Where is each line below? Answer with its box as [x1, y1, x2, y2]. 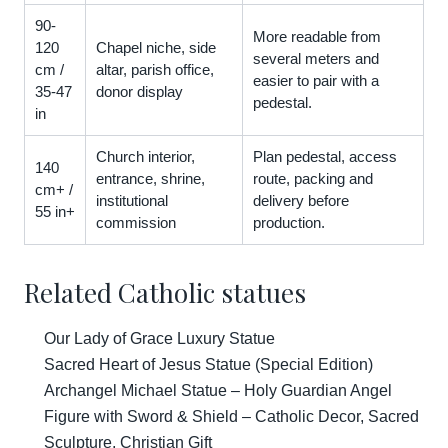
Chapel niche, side [96, 39, 216, 56]
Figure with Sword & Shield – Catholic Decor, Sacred [44, 408, 419, 425]
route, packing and [253, 170, 373, 187]
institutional [96, 192, 168, 209]
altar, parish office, [96, 61, 214, 78]
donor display [96, 83, 183, 100]
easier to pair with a [253, 72, 379, 89]
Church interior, [96, 148, 195, 165]
